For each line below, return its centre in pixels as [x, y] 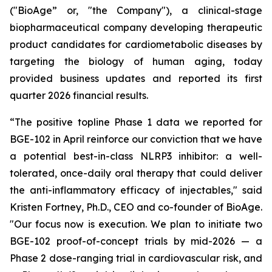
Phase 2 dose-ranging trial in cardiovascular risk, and [136, 258]
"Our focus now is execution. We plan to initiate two [136, 224]
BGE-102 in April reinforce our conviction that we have [136, 139]
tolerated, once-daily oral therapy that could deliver [136, 173]
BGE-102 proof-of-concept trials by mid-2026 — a [136, 241]
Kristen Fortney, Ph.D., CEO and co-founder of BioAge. [136, 207]
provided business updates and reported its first [136, 78]
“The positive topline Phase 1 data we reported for [136, 122]
